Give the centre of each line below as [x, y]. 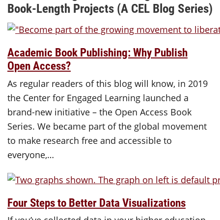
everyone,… [31, 154]
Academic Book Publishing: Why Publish [97, 52]
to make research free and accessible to [90, 140]
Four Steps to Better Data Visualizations [96, 202]
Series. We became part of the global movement [107, 126]
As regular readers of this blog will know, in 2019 [108, 83]
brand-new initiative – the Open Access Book [99, 112]
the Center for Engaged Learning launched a [98, 97]
